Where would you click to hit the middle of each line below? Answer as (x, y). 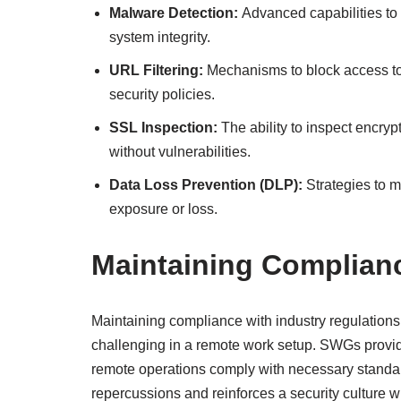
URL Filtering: (156, 70)
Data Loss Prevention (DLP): (206, 184)
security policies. (162, 94)
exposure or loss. (163, 209)
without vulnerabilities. (180, 151)
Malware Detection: (174, 13)
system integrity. (160, 37)
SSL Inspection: (163, 127)
